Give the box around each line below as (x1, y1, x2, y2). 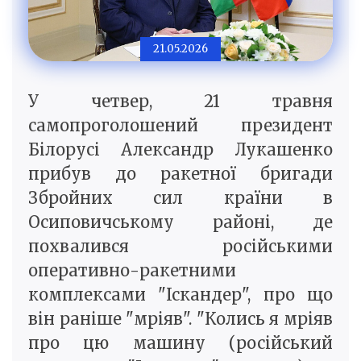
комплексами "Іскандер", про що (28, 284, 333, 305)
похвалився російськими (28, 236, 333, 257)
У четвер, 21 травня (28, 91, 333, 112)
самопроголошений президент (28, 115, 333, 136)
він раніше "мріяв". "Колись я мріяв (28, 309, 333, 330)
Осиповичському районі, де (28, 212, 333, 233)
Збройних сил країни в (28, 188, 333, 209)
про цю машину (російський (28, 333, 333, 354)
